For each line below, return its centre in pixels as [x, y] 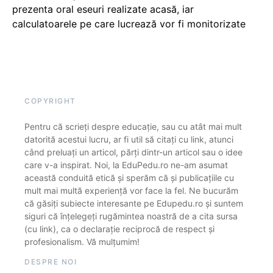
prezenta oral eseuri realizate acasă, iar [103, 9]
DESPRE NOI [51, 261]
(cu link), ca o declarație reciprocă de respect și [119, 229]
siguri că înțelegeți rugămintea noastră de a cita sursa [131, 216]
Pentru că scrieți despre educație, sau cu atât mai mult [133, 126]
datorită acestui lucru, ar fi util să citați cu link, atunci [129, 139]
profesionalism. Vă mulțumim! [82, 241]
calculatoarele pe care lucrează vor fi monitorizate [129, 23]
